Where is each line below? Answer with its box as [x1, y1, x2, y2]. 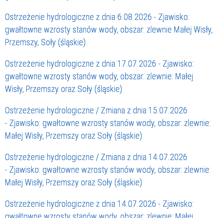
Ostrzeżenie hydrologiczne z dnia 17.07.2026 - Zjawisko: [5, 58, 194, 69]
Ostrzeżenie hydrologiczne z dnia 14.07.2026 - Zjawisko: [5, 199, 194, 209]
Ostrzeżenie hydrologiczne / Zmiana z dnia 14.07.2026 [5, 152, 187, 163]
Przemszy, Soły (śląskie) [5, 37, 86, 48]
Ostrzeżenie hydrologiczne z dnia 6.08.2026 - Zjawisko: [5, 12, 189, 22]
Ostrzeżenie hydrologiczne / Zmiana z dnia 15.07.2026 [5, 105, 187, 116]
